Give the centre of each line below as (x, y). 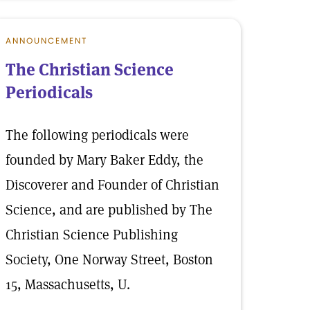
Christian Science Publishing (92, 235)
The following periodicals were (97, 135)
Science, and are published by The (109, 210)
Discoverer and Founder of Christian (112, 185)
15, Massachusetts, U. (68, 284)
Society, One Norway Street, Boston (109, 259)
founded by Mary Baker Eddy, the (104, 160)
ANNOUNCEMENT (46, 40)
